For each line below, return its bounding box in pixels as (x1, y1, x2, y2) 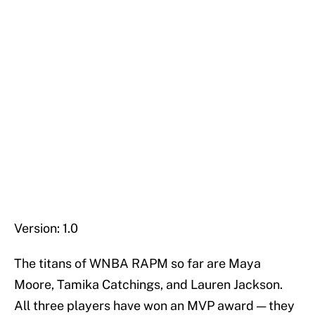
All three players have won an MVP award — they (14, 298, 295, 314)
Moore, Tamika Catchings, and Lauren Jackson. (14, 277, 283, 292)
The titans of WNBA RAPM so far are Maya (14, 256, 261, 271)
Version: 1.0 (14, 221, 78, 236)
